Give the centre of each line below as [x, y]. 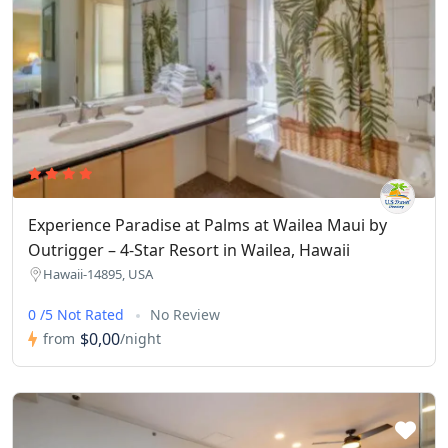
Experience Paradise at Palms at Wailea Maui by [207, 224]
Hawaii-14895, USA [98, 273]
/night [140, 339]
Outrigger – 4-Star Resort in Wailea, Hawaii [189, 249]
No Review [185, 314]
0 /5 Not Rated [78, 314]
